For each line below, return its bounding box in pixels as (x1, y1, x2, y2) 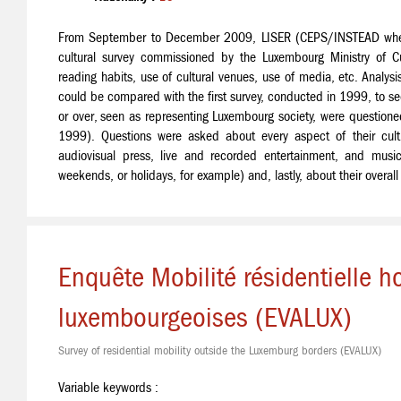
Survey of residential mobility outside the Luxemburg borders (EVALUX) (58, 343, 381, 358)
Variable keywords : (58, 379, 158, 396)
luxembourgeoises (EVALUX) (58, 301, 352, 334)
